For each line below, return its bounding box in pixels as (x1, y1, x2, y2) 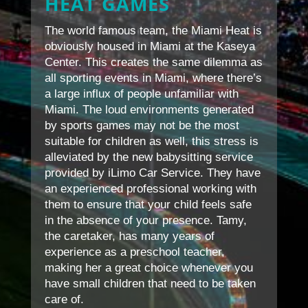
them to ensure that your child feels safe (44, 197, 252, 211)
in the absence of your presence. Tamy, (44, 213, 247, 227)
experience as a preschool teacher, (44, 245, 225, 258)
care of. (44, 292, 84, 306)
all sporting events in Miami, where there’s (44, 71, 262, 85)
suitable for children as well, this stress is (44, 134, 258, 148)
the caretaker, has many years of (44, 229, 214, 243)
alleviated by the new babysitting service (44, 150, 253, 164)
